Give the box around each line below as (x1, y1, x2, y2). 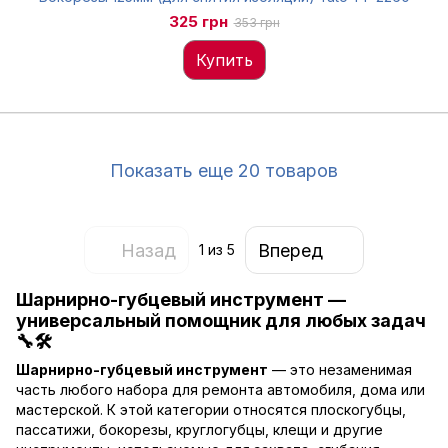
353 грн (233, 15, 280, 30)
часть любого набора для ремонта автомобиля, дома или (16, 381, 425, 399)
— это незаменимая (268, 361, 412, 379)
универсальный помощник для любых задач (16, 310, 426, 331)
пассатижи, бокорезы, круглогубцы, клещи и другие (16, 421, 383, 439)
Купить (195, 50, 253, 70)
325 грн (168, 12, 228, 31)
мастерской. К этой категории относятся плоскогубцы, (16, 401, 406, 419)
